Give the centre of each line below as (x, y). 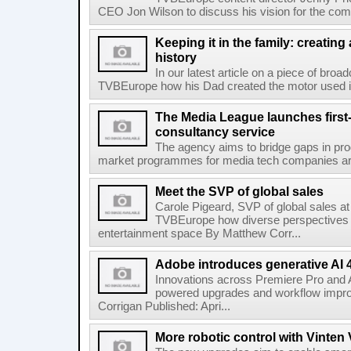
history (176, 57)
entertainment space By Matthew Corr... (199, 233)
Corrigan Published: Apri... (164, 306)
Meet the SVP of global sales (239, 191)
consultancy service (215, 132)
